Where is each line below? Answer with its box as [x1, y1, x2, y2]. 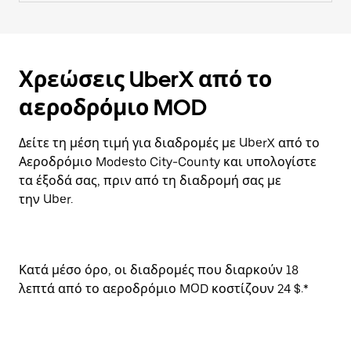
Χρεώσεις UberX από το [19, 66, 272, 92]
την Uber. [19, 192, 73, 207]
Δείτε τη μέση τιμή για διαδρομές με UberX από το [19, 136, 320, 150]
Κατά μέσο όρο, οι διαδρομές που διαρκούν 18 [19, 262, 299, 277]
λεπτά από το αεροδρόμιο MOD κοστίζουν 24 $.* [19, 281, 309, 296]
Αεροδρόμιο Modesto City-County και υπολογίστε [19, 154, 317, 169]
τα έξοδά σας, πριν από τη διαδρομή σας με [19, 173, 281, 188]
